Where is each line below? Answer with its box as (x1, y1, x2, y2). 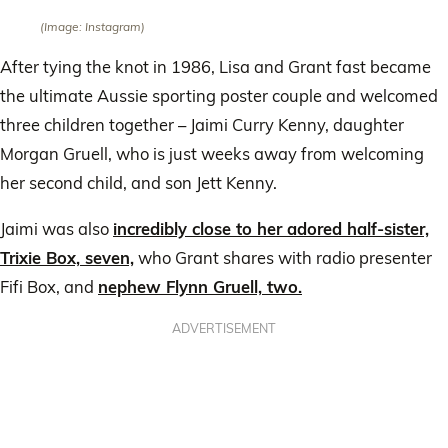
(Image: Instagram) (40, 18, 145, 34)
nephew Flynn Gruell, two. (98, 275, 302, 297)
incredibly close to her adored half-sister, (113, 217, 429, 239)
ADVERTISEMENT (172, 320, 276, 337)
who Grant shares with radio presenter (134, 246, 432, 268)
